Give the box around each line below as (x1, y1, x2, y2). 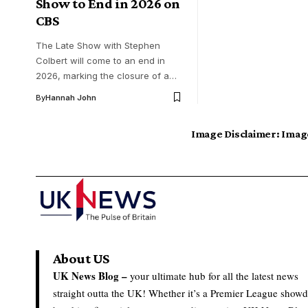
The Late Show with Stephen (36, 39, 160, 51)
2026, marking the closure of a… (36, 69, 177, 81)
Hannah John (45, 92, 96, 102)
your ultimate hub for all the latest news (127, 269, 298, 283)
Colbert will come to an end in (36, 54, 165, 66)
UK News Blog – (53, 268, 127, 284)
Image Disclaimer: (190, 128, 280, 140)
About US (53, 250, 109, 267)
